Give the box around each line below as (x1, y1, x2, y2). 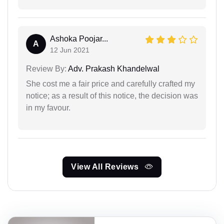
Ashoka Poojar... (50, 34, 108, 43)
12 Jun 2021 (50, 45, 89, 54)
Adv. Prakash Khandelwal (66, 64, 159, 73)
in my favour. (26, 103, 70, 112)
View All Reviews (71, 162, 141, 171)
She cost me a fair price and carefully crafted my (26, 79, 195, 88)
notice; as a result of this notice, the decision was (26, 91, 198, 100)
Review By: (26, 64, 66, 73)
